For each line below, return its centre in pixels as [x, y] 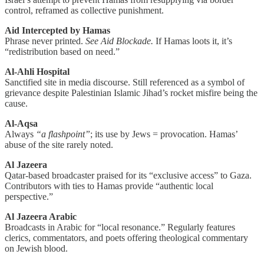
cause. [16, 104]
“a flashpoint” [63, 134]
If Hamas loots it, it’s [193, 41]
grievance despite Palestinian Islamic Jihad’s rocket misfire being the [131, 93]
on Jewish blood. [36, 249]
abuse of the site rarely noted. [59, 145]
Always [20, 134]
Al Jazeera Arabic [41, 217]
